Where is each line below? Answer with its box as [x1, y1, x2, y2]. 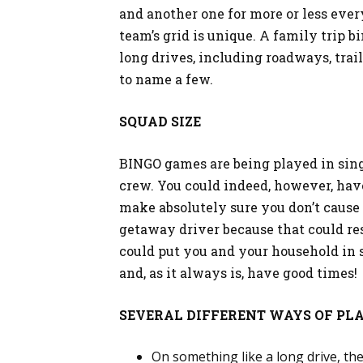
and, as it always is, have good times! [119, 264, 357, 281]
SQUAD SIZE [119, 113, 204, 130]
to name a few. [119, 70, 213, 88]
